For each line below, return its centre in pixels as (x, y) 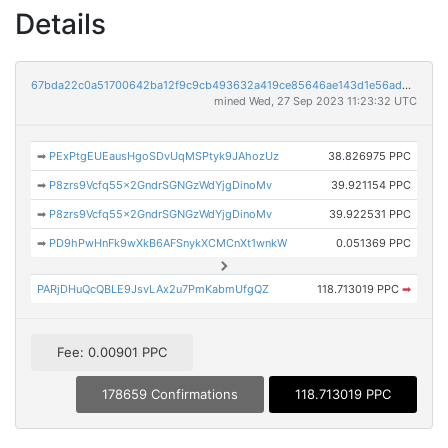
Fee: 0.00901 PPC (112, 352)
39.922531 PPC (369, 214)
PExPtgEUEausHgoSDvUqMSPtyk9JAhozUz (164, 156)
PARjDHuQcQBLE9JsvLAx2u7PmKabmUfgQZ (153, 289)
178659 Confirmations (170, 394)
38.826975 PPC (369, 156)
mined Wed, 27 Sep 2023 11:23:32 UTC (315, 101)
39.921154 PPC (370, 185)
